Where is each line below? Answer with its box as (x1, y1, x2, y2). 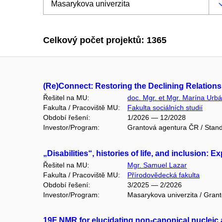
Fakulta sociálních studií (127, 104, 203, 112)
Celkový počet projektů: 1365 (43, 35, 166, 46)
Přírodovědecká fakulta (127, 170, 200, 179)
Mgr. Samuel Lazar (127, 161, 187, 169)
